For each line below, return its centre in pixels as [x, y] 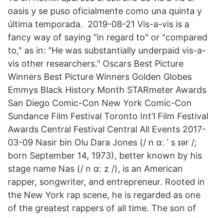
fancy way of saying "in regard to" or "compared [108, 37]
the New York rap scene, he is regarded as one [104, 195]
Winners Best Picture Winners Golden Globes [100, 77]
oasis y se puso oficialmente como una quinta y [105, 11]
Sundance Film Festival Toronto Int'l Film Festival [108, 116]
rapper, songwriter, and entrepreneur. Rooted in [106, 182]
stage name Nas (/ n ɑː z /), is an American [95, 169]
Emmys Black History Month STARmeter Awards [107, 90]
